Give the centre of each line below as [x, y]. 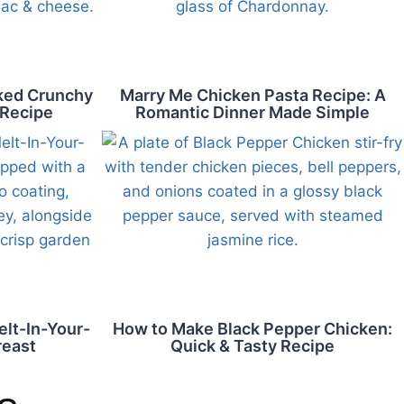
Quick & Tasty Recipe [253, 346]
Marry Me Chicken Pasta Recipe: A [252, 95]
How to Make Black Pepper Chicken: [253, 329]
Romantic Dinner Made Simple [253, 112]
